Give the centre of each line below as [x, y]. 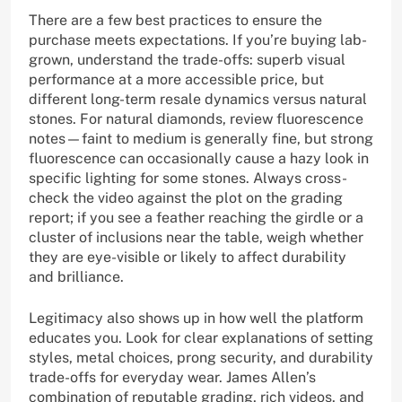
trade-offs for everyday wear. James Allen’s [172, 378]
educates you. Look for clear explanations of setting [201, 338]
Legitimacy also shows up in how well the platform [196, 319]
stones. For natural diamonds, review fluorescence [196, 119]
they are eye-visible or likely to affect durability [188, 258]
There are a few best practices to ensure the [175, 21]
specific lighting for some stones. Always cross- [188, 179]
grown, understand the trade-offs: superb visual [187, 60]
